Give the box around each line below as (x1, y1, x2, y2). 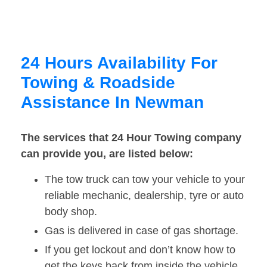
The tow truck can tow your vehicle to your (45, 173, 245, 186)
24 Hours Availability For (21, 54, 218, 73)
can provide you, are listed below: (21, 148, 193, 160)
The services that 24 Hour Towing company (21, 132, 241, 144)
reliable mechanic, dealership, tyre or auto (45, 190, 244, 202)
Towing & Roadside (21, 73, 175, 92)
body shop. (45, 206, 97, 218)
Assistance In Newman (21, 93, 204, 112)
